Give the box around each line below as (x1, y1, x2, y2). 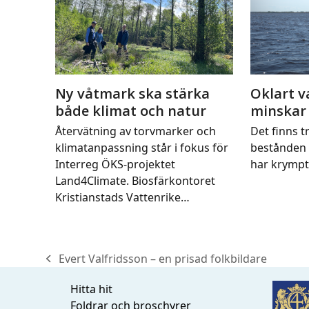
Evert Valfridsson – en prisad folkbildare (58, 251, 267, 267)
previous (46, 258, 92, 274)
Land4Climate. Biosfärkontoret (54, 173, 215, 189)
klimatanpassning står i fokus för (54, 140, 228, 156)
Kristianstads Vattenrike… (54, 190, 190, 206)
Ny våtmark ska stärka (54, 84, 210, 103)
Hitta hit (70, 281, 113, 297)
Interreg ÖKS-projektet (54, 157, 175, 172)
